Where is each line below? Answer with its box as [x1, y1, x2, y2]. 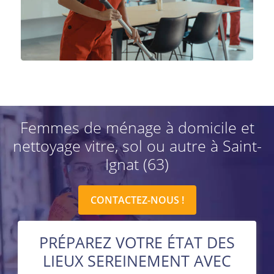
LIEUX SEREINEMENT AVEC [43, 250, 231, 271]
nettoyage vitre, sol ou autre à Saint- [12, 135, 262, 156]
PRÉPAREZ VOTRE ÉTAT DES [39, 231, 235, 253]
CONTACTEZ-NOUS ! [90, 193, 184, 207]
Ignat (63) [105, 153, 169, 174]
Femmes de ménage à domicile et [20, 116, 254, 138]
